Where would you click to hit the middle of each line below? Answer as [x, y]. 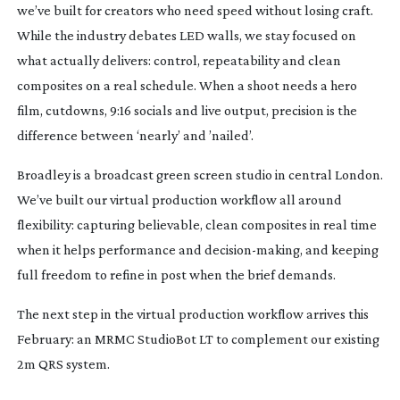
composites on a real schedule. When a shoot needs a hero [187, 85]
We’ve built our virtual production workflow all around [179, 199]
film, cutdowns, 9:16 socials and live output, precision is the [187, 110]
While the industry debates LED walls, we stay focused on [186, 35]
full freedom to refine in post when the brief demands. [176, 274]
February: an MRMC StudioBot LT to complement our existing [198, 338]
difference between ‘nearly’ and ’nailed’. [135, 135]
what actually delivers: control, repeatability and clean [179, 60]
